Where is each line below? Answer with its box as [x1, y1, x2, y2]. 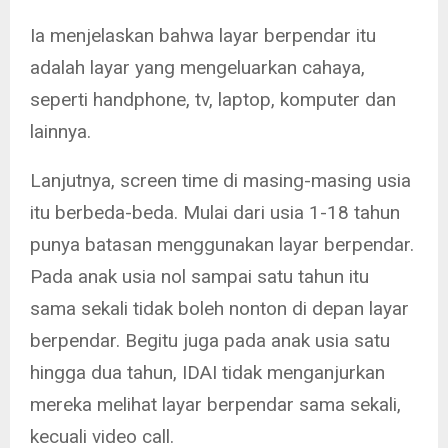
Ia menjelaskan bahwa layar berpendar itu [30, 24, 376, 48]
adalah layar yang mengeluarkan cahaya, [30, 56, 365, 80]
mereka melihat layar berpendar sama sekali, [30, 393, 401, 417]
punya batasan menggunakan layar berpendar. [30, 233, 414, 257]
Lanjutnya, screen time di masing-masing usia [30, 169, 411, 193]
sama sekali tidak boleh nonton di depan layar [30, 297, 409, 321]
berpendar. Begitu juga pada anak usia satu [30, 329, 390, 353]
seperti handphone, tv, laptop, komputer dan [30, 88, 396, 112]
